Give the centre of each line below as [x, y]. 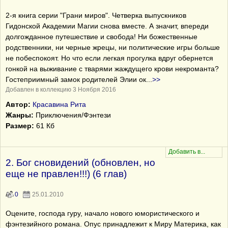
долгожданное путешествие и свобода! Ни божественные [102, 37]
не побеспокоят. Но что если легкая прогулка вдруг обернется [109, 58]
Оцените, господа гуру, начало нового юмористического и [103, 213]
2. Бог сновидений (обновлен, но [80, 163]
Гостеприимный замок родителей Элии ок [76, 79]
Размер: [20, 126]
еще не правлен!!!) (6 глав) [66, 174]
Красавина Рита [59, 104]
